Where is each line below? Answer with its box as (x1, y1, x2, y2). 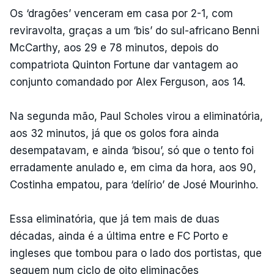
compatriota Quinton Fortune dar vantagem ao (10, 58, 238, 71)
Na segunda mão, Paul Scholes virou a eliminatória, (10, 109, 263, 122)
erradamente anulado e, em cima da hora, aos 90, (10, 161, 256, 174)
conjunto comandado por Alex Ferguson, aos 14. (10, 75, 245, 88)
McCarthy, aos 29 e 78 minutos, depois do (10, 41, 218, 54)
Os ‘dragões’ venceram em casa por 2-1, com (10, 7, 233, 20)
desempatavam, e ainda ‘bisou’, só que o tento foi (10, 144, 254, 157)
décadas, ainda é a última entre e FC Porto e (10, 229, 228, 242)
